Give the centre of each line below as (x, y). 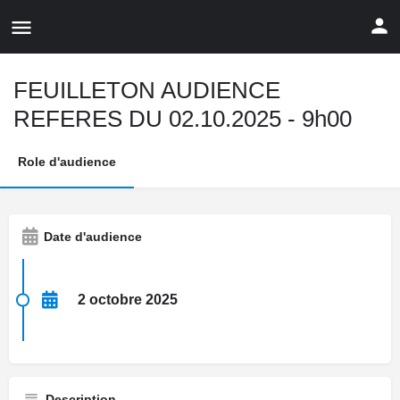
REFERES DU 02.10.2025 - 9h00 (183, 119)
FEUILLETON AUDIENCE (147, 90)
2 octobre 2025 (128, 300)
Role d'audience (67, 162)
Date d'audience (93, 237)
